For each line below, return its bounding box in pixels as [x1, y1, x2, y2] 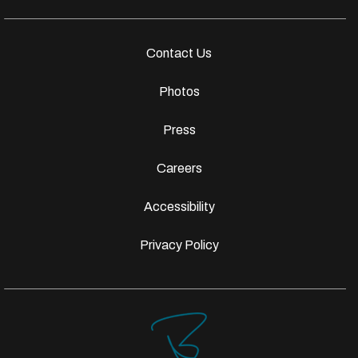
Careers [156, 161, 202, 176]
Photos [158, 85, 200, 99]
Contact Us [146, 46, 212, 61]
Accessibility [143, 200, 215, 214]
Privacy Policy [139, 238, 219, 253]
